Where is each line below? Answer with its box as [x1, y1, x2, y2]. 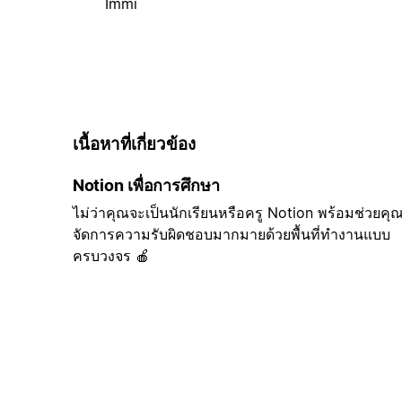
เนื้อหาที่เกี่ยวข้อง [72, 133, 196, 154]
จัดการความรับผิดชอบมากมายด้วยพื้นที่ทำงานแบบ [72, 225, 390, 244]
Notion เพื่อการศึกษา [72, 176, 220, 196]
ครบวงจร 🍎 [72, 247, 150, 266]
